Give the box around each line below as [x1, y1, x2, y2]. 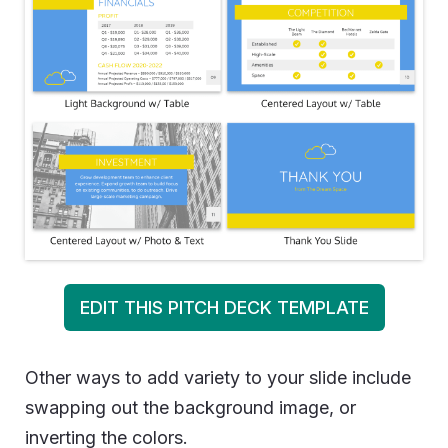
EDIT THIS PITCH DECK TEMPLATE [79, 297, 369, 318]
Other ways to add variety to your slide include [25, 367, 411, 388]
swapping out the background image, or [25, 397, 356, 418]
